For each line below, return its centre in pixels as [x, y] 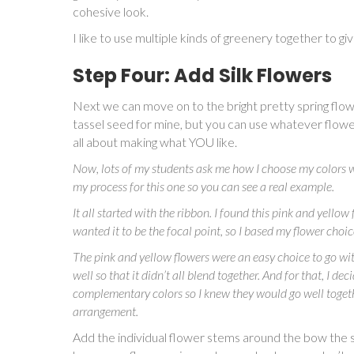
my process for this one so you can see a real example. [205, 186]
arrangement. [107, 311]
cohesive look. [112, 11]
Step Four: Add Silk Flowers [202, 75]
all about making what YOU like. [156, 141]
